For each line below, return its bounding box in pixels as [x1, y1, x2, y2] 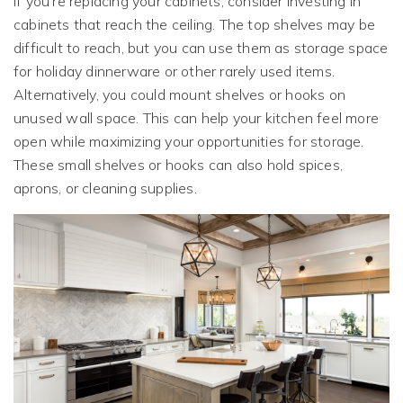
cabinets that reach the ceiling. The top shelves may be [13, 15, 376, 34]
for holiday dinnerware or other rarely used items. [13, 62, 336, 81]
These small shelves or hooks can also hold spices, [13, 156, 344, 175]
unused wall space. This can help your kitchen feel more [13, 109, 380, 128]
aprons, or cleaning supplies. [13, 179, 197, 198]
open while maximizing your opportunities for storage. [13, 132, 364, 151]
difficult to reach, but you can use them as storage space [13, 39, 389, 58]
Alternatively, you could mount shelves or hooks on [13, 85, 346, 104]
